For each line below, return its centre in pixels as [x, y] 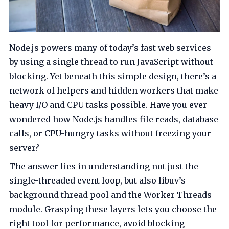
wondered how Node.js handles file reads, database [114, 119]
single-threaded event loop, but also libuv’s [98, 181]
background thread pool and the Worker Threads [111, 195]
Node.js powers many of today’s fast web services [110, 48]
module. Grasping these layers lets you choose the [113, 209]
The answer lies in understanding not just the [104, 166]
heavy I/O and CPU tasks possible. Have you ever [108, 105]
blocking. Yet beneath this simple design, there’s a [113, 76]
